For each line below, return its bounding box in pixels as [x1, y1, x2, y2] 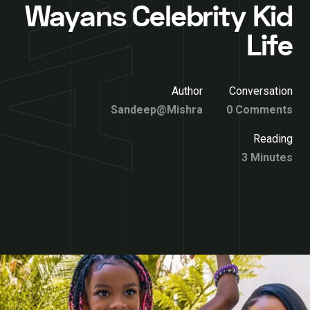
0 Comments [226, 103, 293, 116]
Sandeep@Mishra [111, 103, 203, 116]
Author [172, 84, 203, 98]
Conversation [229, 84, 293, 98]
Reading [253, 132, 293, 145]
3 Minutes [241, 151, 293, 164]
